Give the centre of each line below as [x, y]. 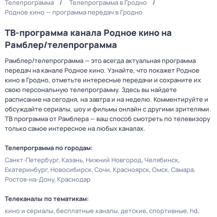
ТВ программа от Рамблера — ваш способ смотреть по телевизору [108, 119]
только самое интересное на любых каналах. [75, 128]
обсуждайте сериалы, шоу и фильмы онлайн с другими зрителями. [108, 109]
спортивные [168, 211]
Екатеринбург [26, 170]
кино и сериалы [29, 211]
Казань [72, 160]
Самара [182, 170]
